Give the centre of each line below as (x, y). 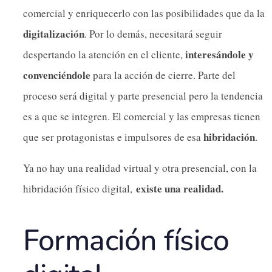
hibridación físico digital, (80, 189)
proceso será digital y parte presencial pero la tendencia (143, 96)
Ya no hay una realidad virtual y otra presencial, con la (140, 168)
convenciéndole (57, 75)
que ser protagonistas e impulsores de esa (113, 137)
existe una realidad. (180, 189)
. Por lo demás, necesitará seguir (153, 34)
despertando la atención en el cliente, (104, 55)
